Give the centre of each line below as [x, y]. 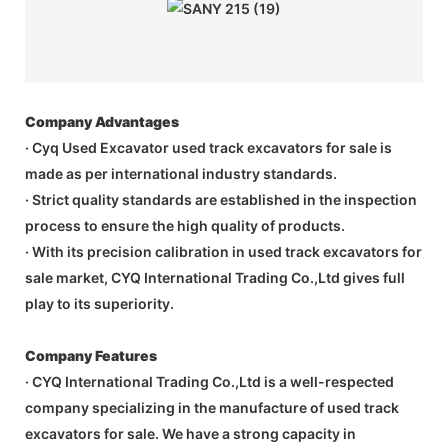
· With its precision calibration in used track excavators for [223, 252]
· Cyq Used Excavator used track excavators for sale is [208, 148]
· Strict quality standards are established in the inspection [221, 200]
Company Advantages [102, 122]
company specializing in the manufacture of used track [212, 408]
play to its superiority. [99, 304]
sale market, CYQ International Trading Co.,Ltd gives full [215, 278]
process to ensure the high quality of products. [185, 226]
